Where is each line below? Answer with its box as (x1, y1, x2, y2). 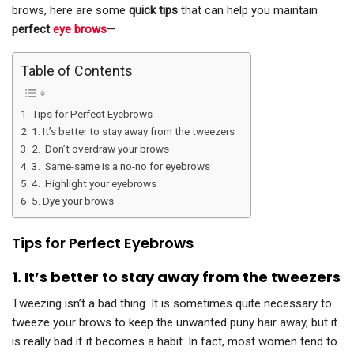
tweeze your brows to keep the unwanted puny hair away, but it (12, 315, 337, 330)
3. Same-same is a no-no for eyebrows (31, 160, 210, 173)
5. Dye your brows (31, 194, 114, 208)
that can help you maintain (178, 3, 318, 18)
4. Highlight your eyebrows (31, 177, 156, 190)
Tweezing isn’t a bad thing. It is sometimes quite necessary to (12, 296, 332, 311)
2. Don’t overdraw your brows (31, 142, 169, 156)
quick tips (129, 3, 178, 18)
